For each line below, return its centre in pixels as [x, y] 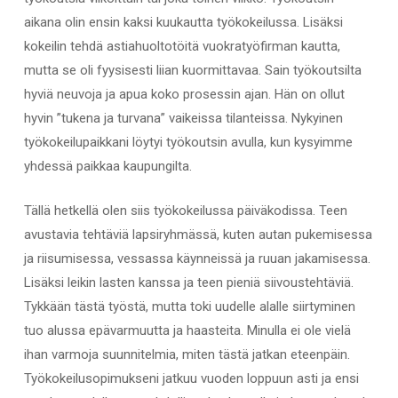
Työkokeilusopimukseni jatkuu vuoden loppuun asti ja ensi [191, 378]
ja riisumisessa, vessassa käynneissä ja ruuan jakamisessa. [197, 258]
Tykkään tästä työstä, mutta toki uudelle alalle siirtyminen [189, 306]
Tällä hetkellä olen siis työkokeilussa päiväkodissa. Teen [185, 210]
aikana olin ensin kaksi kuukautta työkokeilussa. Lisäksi [183, 23]
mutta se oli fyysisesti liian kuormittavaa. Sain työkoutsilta [192, 71]
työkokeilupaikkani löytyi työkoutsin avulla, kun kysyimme [188, 143]
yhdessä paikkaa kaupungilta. [107, 167]
